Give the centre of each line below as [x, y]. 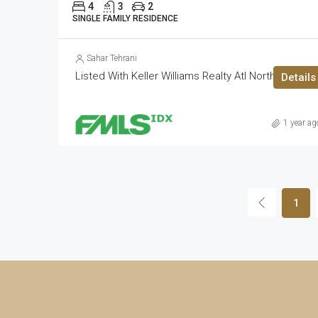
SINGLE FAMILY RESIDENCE [125, 18]
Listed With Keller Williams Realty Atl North [175, 76]
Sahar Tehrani [112, 58]
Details [298, 77]
